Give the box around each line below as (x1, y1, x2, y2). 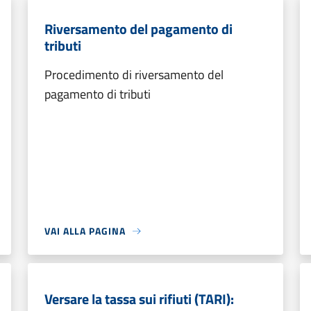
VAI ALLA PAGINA (44, 224, 126, 238)
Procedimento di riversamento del (44, 65, 224, 84)
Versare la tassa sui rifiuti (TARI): (44, 288, 234, 310)
